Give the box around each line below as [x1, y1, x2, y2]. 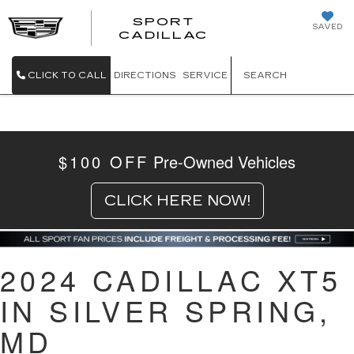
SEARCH [243, 70, 287, 81]
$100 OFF [58, 149, 149, 173]
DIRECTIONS [114, 70, 176, 81]
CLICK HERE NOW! [104, 191, 250, 209]
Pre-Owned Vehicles [153, 149, 296, 173]
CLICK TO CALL [28, 70, 107, 81]
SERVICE [183, 70, 228, 81]
